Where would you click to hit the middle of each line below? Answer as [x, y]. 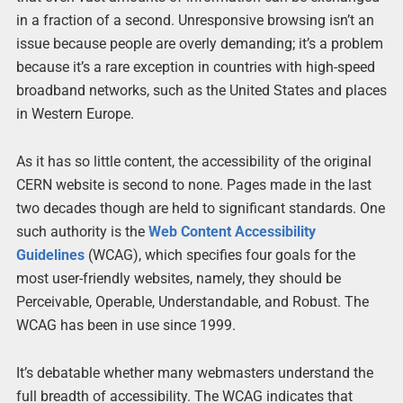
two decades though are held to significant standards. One [200, 208]
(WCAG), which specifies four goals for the [219, 255]
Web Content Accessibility [232, 231]
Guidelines [50, 255]
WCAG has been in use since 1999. [125, 325]
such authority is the [82, 231]
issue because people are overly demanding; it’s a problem [199, 43]
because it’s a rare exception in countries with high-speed [195, 67]
